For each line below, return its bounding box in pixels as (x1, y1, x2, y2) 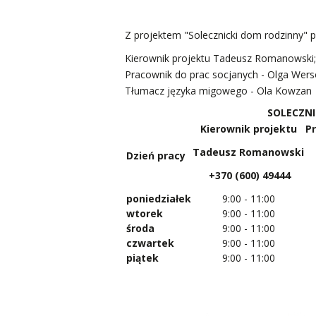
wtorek (126, 206, 163, 220)
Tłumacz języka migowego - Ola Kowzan (125, 83, 312, 97)
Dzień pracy (126, 148, 186, 162)
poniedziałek (126, 191, 191, 205)
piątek (126, 250, 159, 265)
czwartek (126, 236, 174, 250)
